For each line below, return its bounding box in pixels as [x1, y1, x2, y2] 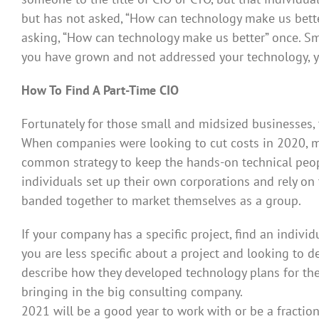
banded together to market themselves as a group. [21, 192, 301, 209]
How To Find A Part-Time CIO [21, 81, 179, 98]
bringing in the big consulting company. [21, 283, 243, 300]
